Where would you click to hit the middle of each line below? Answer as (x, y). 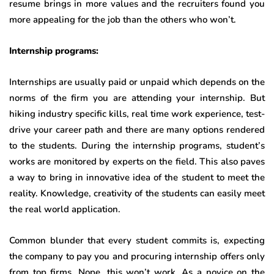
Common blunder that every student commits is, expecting (137, 240)
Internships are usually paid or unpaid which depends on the (137, 82)
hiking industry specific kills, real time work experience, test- (137, 113)
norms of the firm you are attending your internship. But (137, 98)
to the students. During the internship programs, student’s (137, 145)
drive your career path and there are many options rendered (137, 129)
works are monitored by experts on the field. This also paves (137, 161)
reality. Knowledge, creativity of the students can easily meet (137, 193)
